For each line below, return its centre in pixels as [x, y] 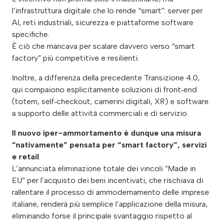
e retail [25, 156]
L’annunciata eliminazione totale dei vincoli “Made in [104, 168]
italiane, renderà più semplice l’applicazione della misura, [110, 204]
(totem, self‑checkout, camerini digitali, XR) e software [110, 101]
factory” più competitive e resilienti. [75, 58]
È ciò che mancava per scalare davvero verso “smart [103, 46]
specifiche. [31, 34]
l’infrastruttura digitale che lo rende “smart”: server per [107, 10]
